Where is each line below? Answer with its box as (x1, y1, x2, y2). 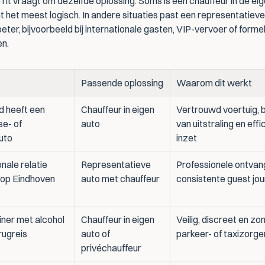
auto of (81, 228, 110, 240)
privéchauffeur (81, 242, 141, 254)
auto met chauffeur (81, 173, 160, 185)
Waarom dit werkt (176, 77, 252, 89)
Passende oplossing (81, 77, 163, 89)
